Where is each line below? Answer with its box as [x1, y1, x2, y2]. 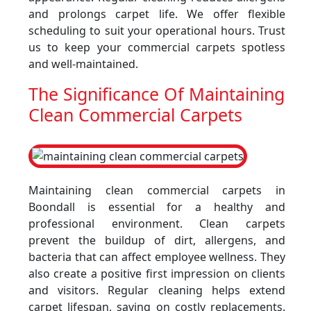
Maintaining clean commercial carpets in [28, 183, 285, 198]
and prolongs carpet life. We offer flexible [28, 6, 285, 22]
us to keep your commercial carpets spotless [28, 40, 285, 55]
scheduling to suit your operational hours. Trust [28, 23, 285, 38]
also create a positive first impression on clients [28, 266, 285, 281]
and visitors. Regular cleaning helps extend [28, 283, 285, 298]
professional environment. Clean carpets [28, 216, 285, 231]
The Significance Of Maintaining [28, 82, 285, 106]
